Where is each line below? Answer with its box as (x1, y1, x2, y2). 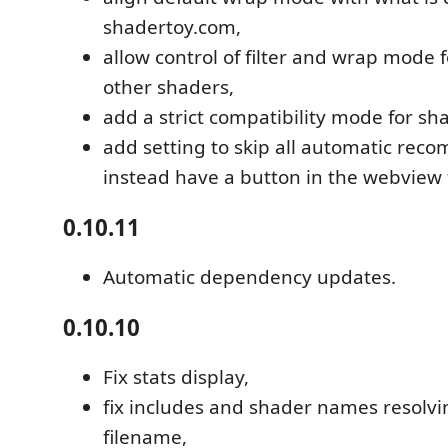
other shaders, (103, 74, 234, 101)
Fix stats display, (103, 364, 249, 391)
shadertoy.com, (103, 14, 241, 41)
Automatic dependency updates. (103, 264, 396, 291)
